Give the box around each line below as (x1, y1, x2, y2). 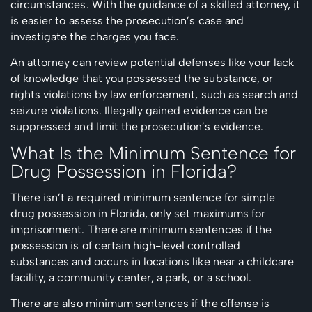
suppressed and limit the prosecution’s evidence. (10, 119, 263, 133)
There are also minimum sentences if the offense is (10, 296, 270, 310)
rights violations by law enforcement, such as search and (10, 87, 299, 101)
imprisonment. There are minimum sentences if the (10, 222, 272, 236)
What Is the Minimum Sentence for (10, 141, 296, 164)
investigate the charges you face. (10, 29, 180, 43)
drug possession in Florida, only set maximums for (10, 206, 265, 220)
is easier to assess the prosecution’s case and (10, 13, 244, 27)
